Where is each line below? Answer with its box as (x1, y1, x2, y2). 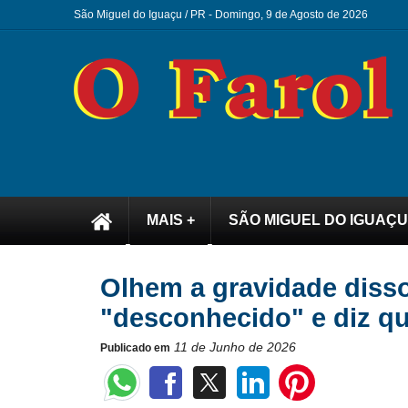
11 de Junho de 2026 (173, 340, 296, 354)
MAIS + (146, 212, 195, 228)
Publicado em (99, 342, 170, 354)
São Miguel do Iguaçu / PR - (73, 8, 215, 21)
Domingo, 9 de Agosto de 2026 (214, 8, 373, 21)
